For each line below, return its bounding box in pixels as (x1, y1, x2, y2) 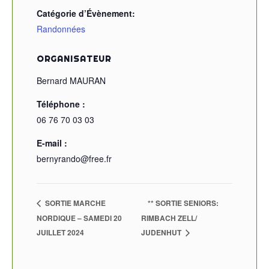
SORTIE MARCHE (43, 198, 106, 209)
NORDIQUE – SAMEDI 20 (37, 212, 122, 223)
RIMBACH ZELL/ (141, 212, 197, 223)
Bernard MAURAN (37, 74, 106, 86)
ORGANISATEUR (37, 53, 111, 64)
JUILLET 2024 (37, 226, 84, 238)
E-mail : (37, 137, 67, 149)
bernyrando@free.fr (37, 153, 112, 165)
